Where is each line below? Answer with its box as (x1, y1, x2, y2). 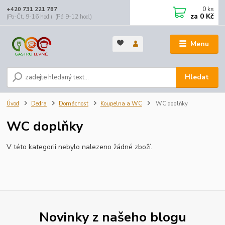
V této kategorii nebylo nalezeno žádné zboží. (7, 142, 153, 152)
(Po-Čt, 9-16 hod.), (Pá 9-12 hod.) (7, 13, 92, 21)
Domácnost (58, 100, 88, 108)
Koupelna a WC (100, 100, 142, 108)
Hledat (185, 72, 209, 82)
